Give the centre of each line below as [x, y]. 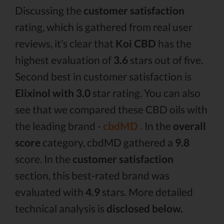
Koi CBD [136, 43]
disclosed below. [145, 208]
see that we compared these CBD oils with [111, 109]
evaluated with [50, 192]
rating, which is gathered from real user [104, 27]
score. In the [44, 159]
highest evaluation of [64, 60]
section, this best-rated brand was [92, 175]
